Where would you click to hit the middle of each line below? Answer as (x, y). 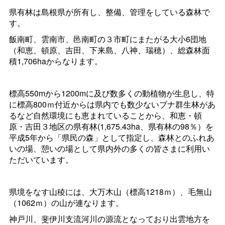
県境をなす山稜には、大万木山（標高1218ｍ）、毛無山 (110, 192)
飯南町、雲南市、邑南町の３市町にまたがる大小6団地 (107, 39)
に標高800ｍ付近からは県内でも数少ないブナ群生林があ (112, 104)
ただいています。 (41, 160)
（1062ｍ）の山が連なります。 (66, 203)
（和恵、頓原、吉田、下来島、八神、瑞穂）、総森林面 (109, 50)
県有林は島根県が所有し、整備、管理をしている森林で (109, 12)
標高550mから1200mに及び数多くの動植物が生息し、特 (111, 93)
